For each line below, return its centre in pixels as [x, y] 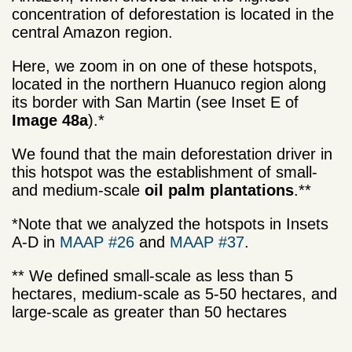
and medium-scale [78, 190]
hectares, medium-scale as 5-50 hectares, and [174, 293]
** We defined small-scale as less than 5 [152, 275]
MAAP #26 [97, 242]
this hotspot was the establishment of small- [165, 172]
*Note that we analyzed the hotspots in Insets [170, 224]
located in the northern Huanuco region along [169, 84]
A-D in [36, 242]
